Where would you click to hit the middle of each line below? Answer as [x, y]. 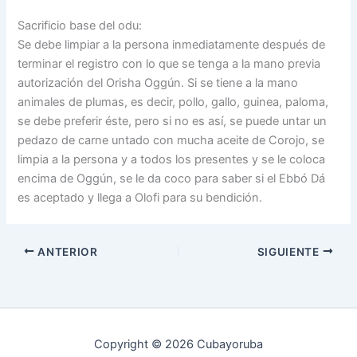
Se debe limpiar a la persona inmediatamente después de [172, 44]
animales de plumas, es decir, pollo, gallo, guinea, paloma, [173, 102]
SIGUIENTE [290, 251]
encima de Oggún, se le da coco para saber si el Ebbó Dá [172, 178]
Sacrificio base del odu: [80, 25]
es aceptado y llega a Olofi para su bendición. [140, 197]
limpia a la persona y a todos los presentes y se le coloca [172, 159]
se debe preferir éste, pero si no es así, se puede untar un [173, 121]
